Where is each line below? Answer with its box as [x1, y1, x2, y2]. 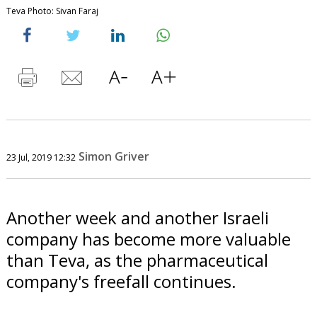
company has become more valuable [6, 226, 291, 250]
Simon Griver [78, 148, 149, 164]
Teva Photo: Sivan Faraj [6, 4, 98, 17]
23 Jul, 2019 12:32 [6, 151, 76, 163]
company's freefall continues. [6, 269, 236, 293]
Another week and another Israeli [6, 205, 269, 229]
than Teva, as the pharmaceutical [6, 248, 268, 272]
